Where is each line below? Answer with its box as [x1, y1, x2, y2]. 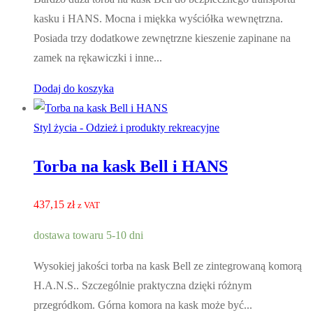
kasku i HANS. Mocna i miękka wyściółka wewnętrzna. [34, 13, 283, 25]
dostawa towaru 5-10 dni [34, 229, 143, 242]
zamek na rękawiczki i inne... [34, 52, 162, 64]
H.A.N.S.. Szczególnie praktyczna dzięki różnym [34, 279, 252, 292]
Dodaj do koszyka [34, 82, 114, 95]
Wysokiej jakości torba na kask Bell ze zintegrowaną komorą [34, 260, 302, 272]
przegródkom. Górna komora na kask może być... [34, 299, 252, 312]
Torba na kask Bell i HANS [34, 157, 228, 176]
